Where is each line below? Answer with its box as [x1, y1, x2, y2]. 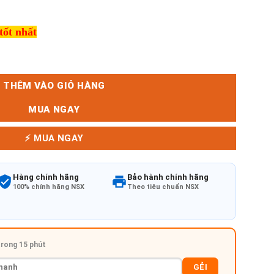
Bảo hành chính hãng [127, 172, 209, 182]
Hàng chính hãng [13, 172, 79, 182]
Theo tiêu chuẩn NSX [127, 182, 199, 191]
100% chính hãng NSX [13, 182, 84, 191]
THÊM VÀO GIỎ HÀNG [3, 80, 105, 92]
